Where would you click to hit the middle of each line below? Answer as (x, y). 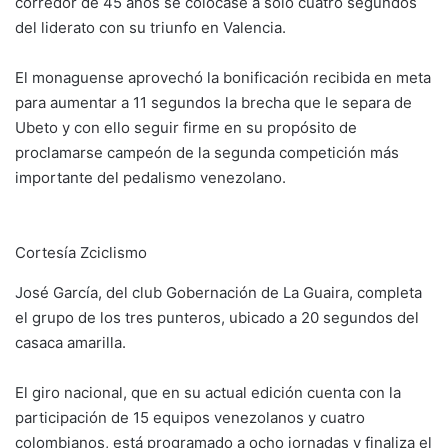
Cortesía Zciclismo (81, 252)
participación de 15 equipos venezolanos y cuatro (190, 417)
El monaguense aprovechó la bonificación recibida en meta (223, 77)
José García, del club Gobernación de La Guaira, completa (218, 292)
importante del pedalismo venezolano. (150, 177)
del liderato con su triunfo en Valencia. (150, 27)
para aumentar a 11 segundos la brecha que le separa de (213, 102)
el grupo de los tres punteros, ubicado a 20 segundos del (217, 317)
